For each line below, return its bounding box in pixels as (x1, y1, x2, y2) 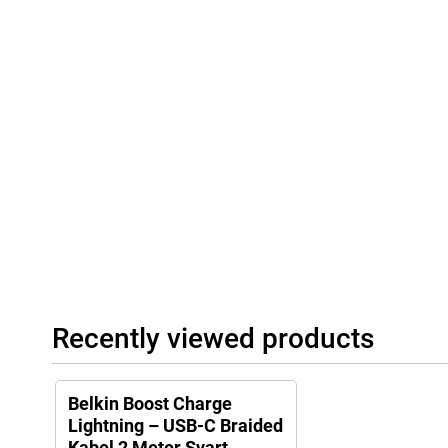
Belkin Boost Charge (68, 393, 232, 415)
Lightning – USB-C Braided (68, 415, 283, 437)
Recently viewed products (52, 322, 374, 356)
